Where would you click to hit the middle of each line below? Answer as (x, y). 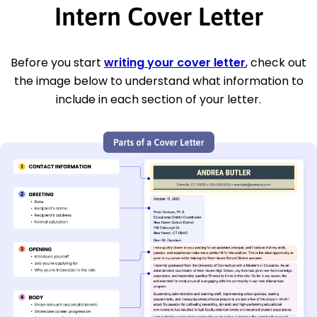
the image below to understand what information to (158, 81)
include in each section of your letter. (158, 99)
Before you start (57, 62)
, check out (276, 62)
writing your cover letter (175, 62)
